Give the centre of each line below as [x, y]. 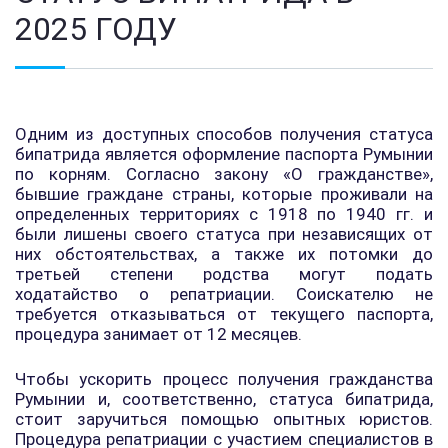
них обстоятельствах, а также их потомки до [224, 254]
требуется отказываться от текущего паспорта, [224, 314]
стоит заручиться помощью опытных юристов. [224, 419]
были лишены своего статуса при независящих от [224, 234]
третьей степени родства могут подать [224, 274]
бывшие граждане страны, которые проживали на [224, 194]
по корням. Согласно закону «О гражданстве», [224, 174]
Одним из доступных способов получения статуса [224, 134]
